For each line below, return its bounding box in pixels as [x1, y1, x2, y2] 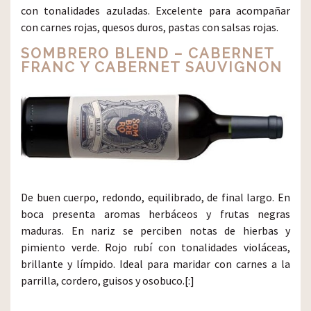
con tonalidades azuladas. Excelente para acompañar [21, 3, 290, 17]
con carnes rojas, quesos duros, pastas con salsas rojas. [21, 19, 278, 34]
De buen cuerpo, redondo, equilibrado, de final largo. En [21, 190, 290, 205]
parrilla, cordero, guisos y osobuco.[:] [21, 274, 194, 288]
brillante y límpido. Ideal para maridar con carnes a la [21, 257, 290, 271]
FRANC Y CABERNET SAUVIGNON [21, 58, 283, 76]
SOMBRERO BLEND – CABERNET [21, 44, 274, 62]
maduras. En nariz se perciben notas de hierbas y [21, 224, 290, 238]
